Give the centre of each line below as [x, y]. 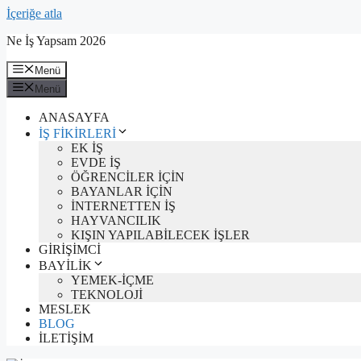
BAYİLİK [65, 265]
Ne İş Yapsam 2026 [56, 41]
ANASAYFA [74, 117]
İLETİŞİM [66, 338]
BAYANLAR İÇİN [122, 191]
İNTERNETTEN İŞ [123, 205]
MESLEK [65, 309]
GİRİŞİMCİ [70, 249]
